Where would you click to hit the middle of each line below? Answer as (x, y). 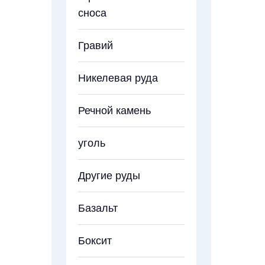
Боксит (95, 240)
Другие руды (109, 175)
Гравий (96, 45)
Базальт (98, 208)
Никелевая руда (118, 78)
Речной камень (114, 110)
